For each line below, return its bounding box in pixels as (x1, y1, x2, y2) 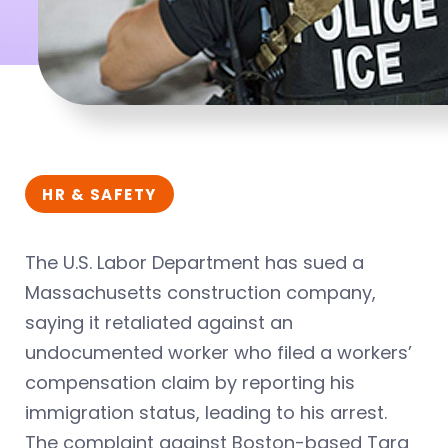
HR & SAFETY (42, 183, 157, 205)
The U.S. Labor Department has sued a (25, 249, 364, 275)
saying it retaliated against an (25, 309, 293, 335)
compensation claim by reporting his (25, 369, 355, 395)
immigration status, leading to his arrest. (25, 399, 387, 425)
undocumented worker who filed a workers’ (25, 339, 412, 365)
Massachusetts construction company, (25, 279, 376, 305)
